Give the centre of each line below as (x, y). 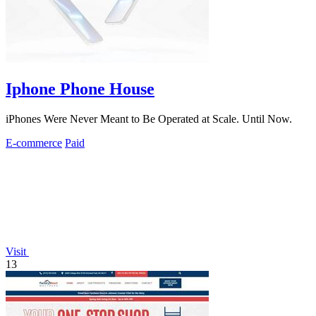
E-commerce (34, 142)
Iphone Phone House (80, 89)
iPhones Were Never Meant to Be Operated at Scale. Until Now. (149, 119)
